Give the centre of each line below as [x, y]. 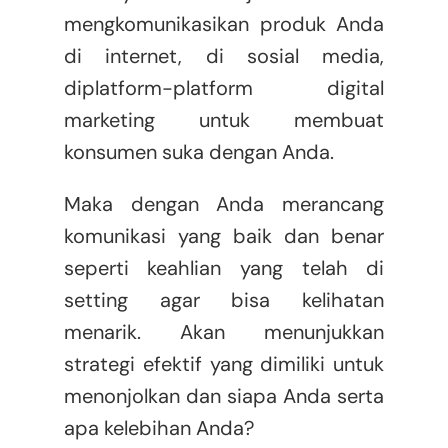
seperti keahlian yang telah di [224, 268]
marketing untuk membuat [224, 120]
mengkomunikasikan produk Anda [224, 24]
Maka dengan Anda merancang [224, 204]
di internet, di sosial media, [224, 56]
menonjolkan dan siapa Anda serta [224, 396]
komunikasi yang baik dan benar [224, 236]
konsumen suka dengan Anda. [198, 152]
